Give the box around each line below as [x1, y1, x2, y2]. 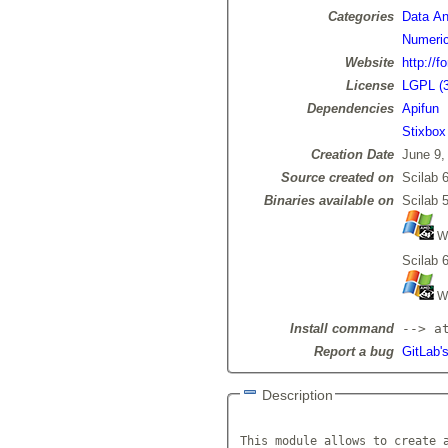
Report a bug [313, 344, 394, 360]
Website [344, 55, 394, 71]
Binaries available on [263, 193, 394, 209]
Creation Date [310, 147, 394, 163]
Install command [289, 321, 394, 337]
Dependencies [306, 101, 394, 117]
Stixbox [401, 124, 446, 140]
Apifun [401, 101, 439, 117]
